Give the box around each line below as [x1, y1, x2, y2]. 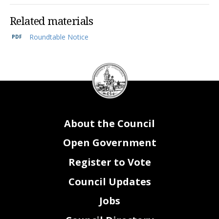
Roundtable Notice [29, 32, 88, 42]
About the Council [64, 116, 155, 130]
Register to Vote [68, 155, 151, 169]
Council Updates [68, 175, 151, 188]
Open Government [63, 136, 156, 150]
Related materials [10, 15, 93, 27]
